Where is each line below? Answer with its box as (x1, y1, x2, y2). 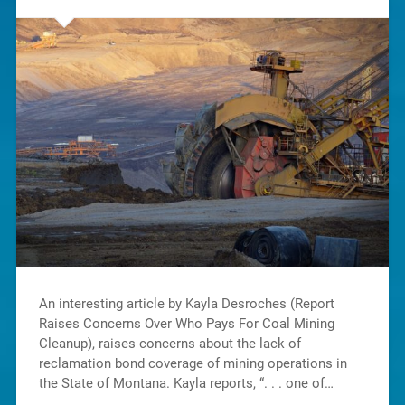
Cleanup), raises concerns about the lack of (38, 335, 301, 353)
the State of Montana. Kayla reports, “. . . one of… (38, 375, 334, 392)
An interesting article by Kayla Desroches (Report (38, 296, 334, 313)
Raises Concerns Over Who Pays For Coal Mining (38, 316, 334, 333)
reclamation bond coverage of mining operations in (38, 355, 347, 372)
